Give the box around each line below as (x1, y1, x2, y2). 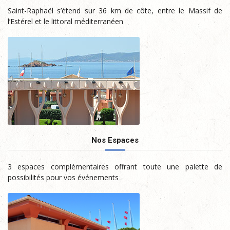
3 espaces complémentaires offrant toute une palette (22, 162, 208, 171)
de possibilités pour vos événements (22, 172, 143, 182)
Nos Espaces (91, 136, 139, 145)
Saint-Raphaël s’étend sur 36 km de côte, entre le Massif (22, 6, 208, 15)
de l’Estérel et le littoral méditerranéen (22, 16, 147, 26)
